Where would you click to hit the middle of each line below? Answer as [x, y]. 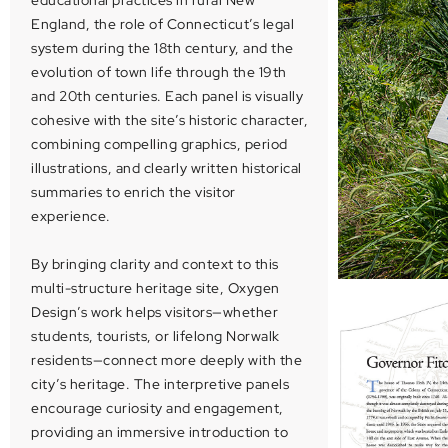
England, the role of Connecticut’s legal [162, 24]
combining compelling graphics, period [159, 144]
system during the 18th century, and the [162, 48]
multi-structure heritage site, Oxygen [155, 288]
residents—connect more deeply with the [166, 360]
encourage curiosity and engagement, [157, 408]
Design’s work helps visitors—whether [154, 312]
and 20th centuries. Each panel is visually [167, 96]
